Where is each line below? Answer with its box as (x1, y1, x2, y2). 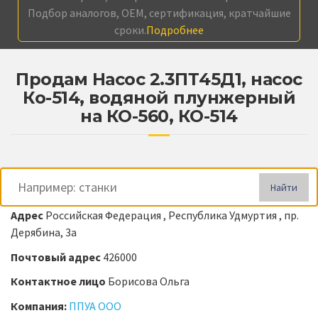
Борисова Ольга (108, 274, 190, 289)
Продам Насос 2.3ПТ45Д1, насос (16, 69, 302, 90)
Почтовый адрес (11, 249, 103, 264)
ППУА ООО (69, 298, 121, 313)
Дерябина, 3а (11, 225, 77, 240)
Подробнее (146, 23, 204, 38)
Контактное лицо (11, 274, 108, 289)
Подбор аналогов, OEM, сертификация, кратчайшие (27, 6, 291, 21)
